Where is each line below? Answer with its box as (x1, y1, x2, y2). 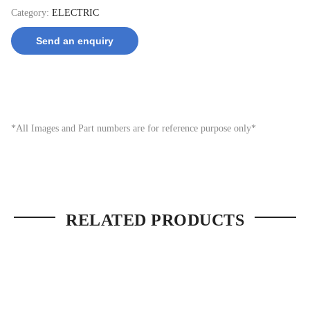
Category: (11, 7, 52, 18)
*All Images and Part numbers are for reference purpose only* (11, 122, 256, 134)
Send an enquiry (36, 35, 113, 46)
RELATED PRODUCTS (66, 211, 244, 230)
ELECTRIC (52, 7, 99, 18)
